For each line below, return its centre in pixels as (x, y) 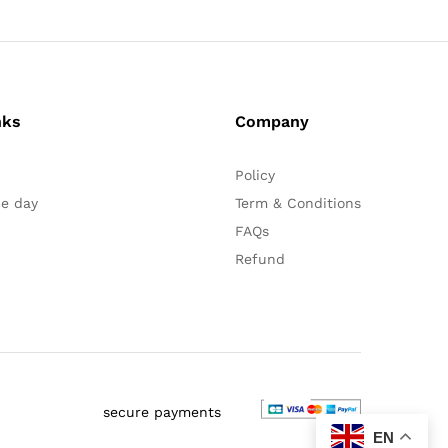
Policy (254, 175)
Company (271, 122)
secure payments (162, 411)
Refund (259, 259)
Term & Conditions (297, 203)
